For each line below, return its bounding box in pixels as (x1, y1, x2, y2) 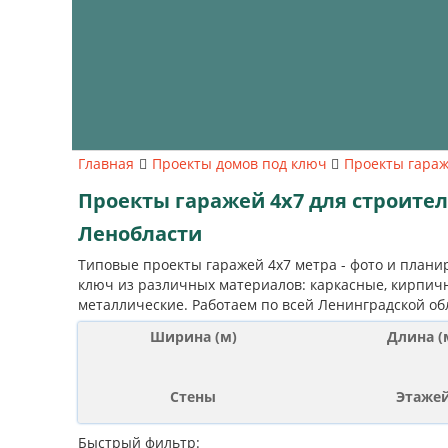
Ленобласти (78, 220, 202, 247)
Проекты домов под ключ (151, 154, 327, 173)
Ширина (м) (149, 327, 237, 346)
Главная (78, 154, 134, 173)
